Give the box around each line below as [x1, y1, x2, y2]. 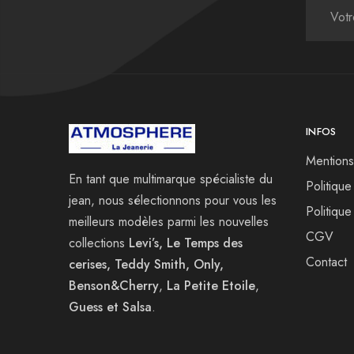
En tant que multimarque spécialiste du [69, 169, 273, 188]
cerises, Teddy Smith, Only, [69, 254, 224, 273]
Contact [306, 252, 347, 271]
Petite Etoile [184, 276, 255, 295]
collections [69, 233, 129, 252]
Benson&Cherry [69, 276, 159, 295]
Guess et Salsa [69, 297, 152, 316]
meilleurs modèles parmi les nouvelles [69, 212, 269, 231]
